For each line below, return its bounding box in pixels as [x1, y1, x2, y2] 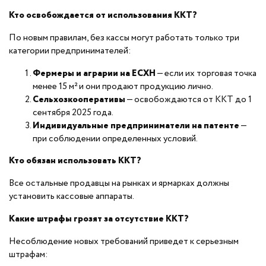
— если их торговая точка [156, 66, 256, 80]
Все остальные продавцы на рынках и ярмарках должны [9, 176, 229, 191]
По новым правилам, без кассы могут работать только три [9, 31, 239, 45]
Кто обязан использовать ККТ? [9, 154, 141, 168]
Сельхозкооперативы [33, 93, 125, 106]
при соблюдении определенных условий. [33, 132, 198, 145]
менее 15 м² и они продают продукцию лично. [33, 80, 213, 93]
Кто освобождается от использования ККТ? [9, 8, 197, 22]
